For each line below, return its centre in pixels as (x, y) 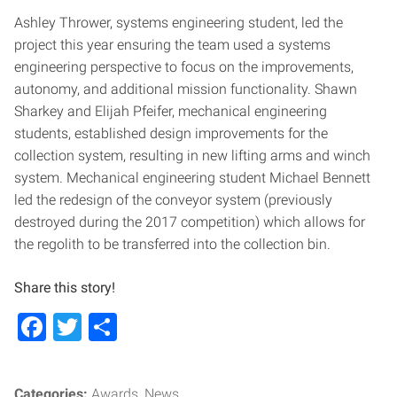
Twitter (125, 327)
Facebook (107, 327)
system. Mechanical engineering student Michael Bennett (192, 178)
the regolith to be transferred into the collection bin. (172, 245)
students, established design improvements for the (171, 134)
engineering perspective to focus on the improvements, (184, 67)
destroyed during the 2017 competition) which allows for (190, 222)
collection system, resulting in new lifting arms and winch (192, 156)
